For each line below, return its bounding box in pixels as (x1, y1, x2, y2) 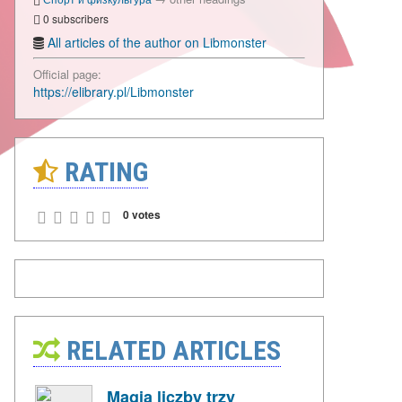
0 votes (123, 206, 161, 223)
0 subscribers (40, 10, 109, 26)
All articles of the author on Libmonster (48, 33, 267, 52)
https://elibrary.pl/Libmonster (33, 83, 194, 101)
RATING (58, 156, 148, 188)
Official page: (33, 66, 101, 83)
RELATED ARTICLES (60, 335, 281, 367)
